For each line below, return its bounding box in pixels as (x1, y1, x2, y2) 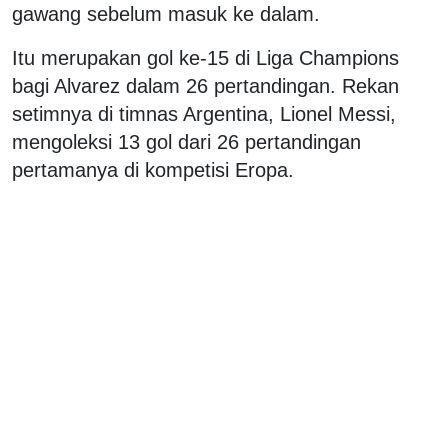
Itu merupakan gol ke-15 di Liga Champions (12, 47, 399, 70)
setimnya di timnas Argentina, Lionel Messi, (12, 103, 396, 126)
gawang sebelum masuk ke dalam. (12, 3, 320, 26)
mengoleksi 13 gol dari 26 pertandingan (12, 131, 361, 154)
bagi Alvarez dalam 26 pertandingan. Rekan (12, 75, 399, 98)
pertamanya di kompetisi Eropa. (12, 159, 294, 182)
